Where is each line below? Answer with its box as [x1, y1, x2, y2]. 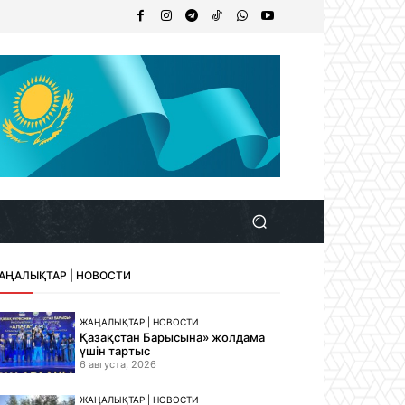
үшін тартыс [80, 343, 151, 358]
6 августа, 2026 [80, 357, 157, 371]
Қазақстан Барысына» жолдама [80, 329, 266, 344]
